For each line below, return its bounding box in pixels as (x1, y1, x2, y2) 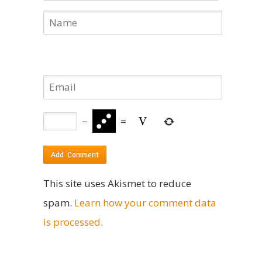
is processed (43, 215, 101, 229)
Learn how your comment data (74, 195, 216, 209)
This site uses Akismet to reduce (43, 176, 191, 190)
